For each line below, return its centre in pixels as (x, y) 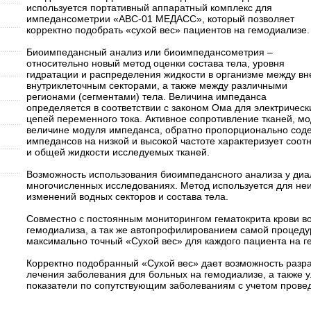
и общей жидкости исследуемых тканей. (118, 152)
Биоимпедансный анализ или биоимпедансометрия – (149, 52)
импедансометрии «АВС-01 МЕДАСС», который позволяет (160, 19)
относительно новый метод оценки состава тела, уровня (155, 63)
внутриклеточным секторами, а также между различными (157, 85)
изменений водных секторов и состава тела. (127, 196)
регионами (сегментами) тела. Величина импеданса (146, 96)
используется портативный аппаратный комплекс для (149, 8)
